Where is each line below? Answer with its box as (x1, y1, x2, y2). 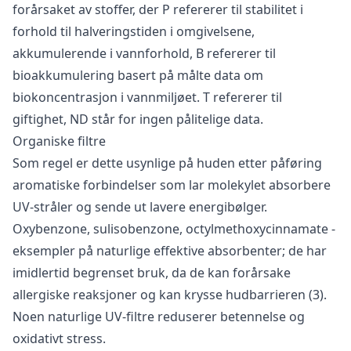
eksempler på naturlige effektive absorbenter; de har (13, 242, 327, 260)
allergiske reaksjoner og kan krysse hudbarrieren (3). (13, 286, 327, 304)
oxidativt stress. (13, 330, 106, 348)
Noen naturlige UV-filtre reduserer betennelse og (13, 308, 305, 326)
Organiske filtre (13, 132, 106, 150)
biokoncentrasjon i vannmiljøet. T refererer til (13, 89, 282, 107)
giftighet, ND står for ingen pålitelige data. (13, 110, 263, 128)
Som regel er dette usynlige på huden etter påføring (13, 154, 322, 172)
